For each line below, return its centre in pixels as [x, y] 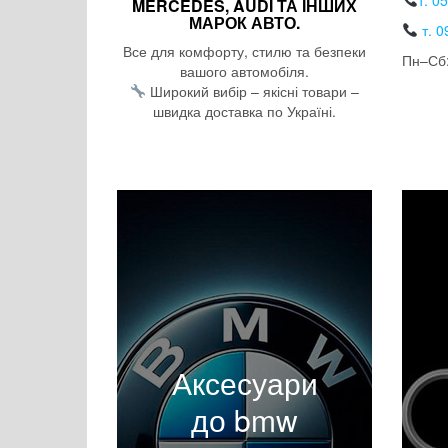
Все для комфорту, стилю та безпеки [244, 51]
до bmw [244, 419]
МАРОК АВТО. [244, 23]
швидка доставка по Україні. [244, 111]
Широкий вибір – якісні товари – [252, 91]
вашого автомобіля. [244, 71]
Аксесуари [244, 382]
